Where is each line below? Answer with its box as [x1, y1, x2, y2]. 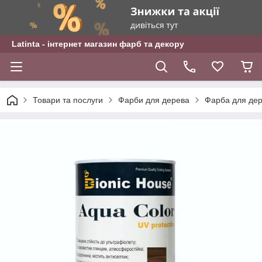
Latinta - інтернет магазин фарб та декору [12, 39, 184, 49]
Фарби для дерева [118, 95, 189, 105]
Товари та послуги [33, 95, 103, 105]
